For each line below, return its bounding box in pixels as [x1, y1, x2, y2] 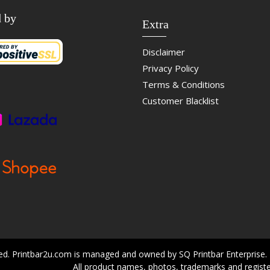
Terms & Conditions [142, 78, 225, 91]
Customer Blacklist [142, 95, 219, 107]
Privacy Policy [142, 62, 199, 75]
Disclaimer [142, 46, 185, 58]
